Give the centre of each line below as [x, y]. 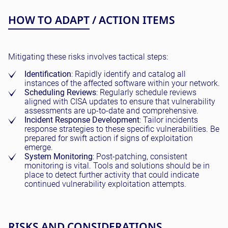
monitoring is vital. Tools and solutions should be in [117, 166]
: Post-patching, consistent [140, 156]
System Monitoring [59, 156]
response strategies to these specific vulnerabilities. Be [122, 129]
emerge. [39, 147]
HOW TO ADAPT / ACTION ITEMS [92, 20]
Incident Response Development [82, 120]
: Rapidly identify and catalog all [129, 74]
